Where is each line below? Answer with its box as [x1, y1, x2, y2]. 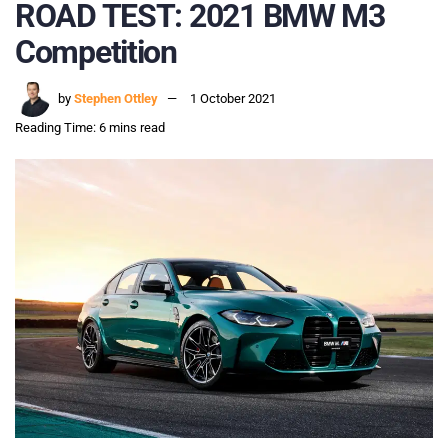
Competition [15, 32, 177, 71]
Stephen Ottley [74, 91, 158, 107]
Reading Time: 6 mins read [15, 120, 165, 136]
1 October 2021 [190, 91, 276, 107]
